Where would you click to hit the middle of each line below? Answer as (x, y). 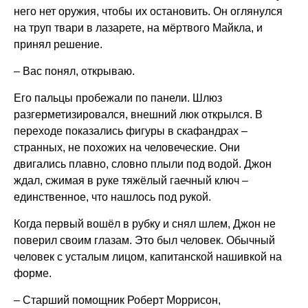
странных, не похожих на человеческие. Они (127, 147)
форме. (33, 273)
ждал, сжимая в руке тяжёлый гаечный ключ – (131, 180)
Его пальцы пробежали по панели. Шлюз (118, 98)
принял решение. (58, 44)
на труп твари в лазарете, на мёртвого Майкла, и (138, 28)
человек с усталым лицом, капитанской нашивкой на (148, 257)
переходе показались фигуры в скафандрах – (131, 131)
